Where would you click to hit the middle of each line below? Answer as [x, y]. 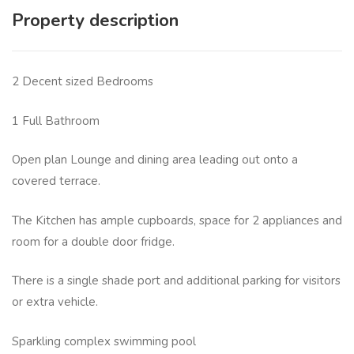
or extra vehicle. [55, 302]
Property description [95, 21]
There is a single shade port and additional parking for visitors [176, 281]
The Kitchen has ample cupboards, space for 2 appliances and [177, 220]
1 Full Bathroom [56, 121]
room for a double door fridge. [93, 241]
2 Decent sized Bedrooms [83, 82]
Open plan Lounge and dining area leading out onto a [155, 160]
